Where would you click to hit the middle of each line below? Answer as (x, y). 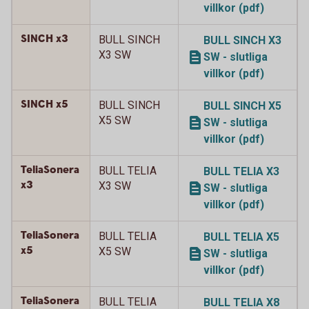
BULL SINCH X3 (242, 40)
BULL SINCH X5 (242, 106)
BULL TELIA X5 (241, 237)
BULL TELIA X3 (241, 171)
